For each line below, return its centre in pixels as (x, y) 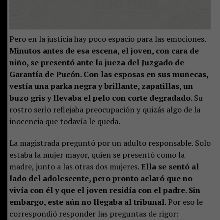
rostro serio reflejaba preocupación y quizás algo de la (105, 109)
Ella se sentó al (170, 166)
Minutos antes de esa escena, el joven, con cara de (104, 50)
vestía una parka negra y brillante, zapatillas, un (101, 86)
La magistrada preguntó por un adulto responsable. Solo (110, 143)
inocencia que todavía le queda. (65, 121)
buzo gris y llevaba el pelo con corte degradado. (101, 97)
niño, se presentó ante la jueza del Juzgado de (96, 62)
